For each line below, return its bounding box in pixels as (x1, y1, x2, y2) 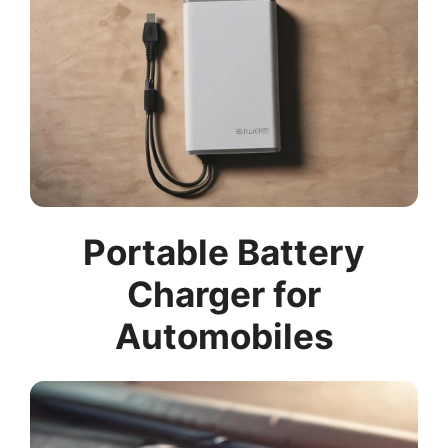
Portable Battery (83, 230, 365, 273)
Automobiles (114, 314, 334, 357)
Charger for (127, 272, 321, 315)
